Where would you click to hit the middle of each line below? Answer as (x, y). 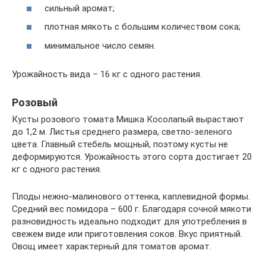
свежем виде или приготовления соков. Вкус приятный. (127, 234)
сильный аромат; (80, 8)
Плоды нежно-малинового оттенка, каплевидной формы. (131, 196)
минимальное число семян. (100, 45)
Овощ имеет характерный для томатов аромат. (112, 246)
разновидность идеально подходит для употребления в (129, 221)
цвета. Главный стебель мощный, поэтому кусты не (120, 144)
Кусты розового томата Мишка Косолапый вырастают (128, 119)
